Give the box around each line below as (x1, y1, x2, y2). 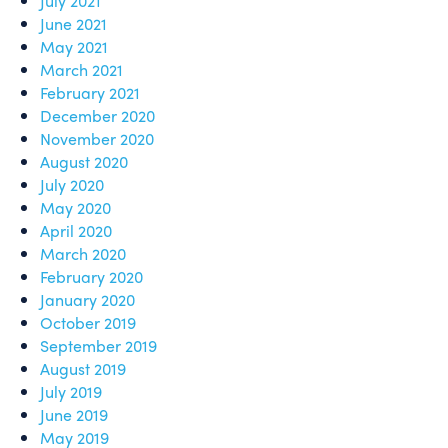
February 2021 (40, 81, 140, 104)
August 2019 (40, 357, 126, 380)
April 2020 (40, 219, 112, 242)
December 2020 (40, 104, 155, 127)
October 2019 (40, 311, 136, 334)
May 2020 (40, 196, 111, 219)
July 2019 (40, 380, 102, 403)
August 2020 (40, 150, 128, 173)
